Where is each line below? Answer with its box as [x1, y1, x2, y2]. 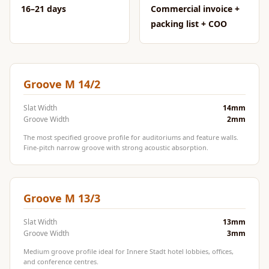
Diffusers [98, 34, 133, 48]
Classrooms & [98, 50, 153, 65]
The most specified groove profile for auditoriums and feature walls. [23, 133, 238, 142]
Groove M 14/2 [23, 77, 100, 91]
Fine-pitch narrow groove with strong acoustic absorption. [23, 143, 208, 152]
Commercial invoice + [151, 3, 240, 14]
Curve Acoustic [98, 185, 159, 199]
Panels [98, 168, 124, 183]
